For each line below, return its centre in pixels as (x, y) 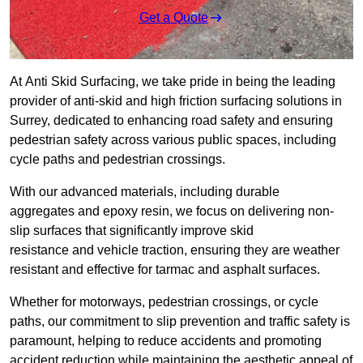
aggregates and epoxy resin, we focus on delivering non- (172, 211)
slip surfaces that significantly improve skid (132, 231)
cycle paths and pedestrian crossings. (117, 160)
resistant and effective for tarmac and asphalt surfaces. (165, 270)
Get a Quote (173, 18)
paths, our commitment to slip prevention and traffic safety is (180, 322)
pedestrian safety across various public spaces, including (173, 140)
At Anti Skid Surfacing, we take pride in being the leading (173, 82)
